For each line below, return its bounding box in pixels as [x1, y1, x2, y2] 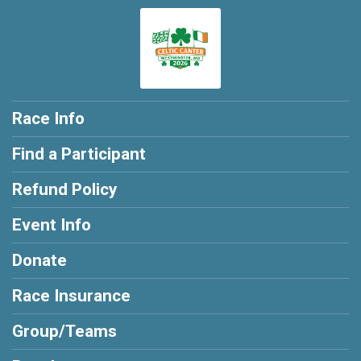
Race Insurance [12, 286, 131, 305]
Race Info [12, 109, 85, 128]
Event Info [12, 215, 91, 234]
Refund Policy [12, 180, 117, 199]
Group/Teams [12, 322, 117, 341]
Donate [12, 251, 67, 270]
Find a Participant [12, 144, 146, 164]
